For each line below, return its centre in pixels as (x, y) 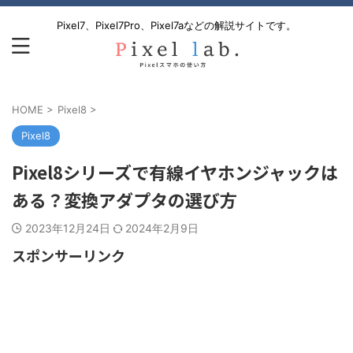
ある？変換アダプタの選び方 (124, 199)
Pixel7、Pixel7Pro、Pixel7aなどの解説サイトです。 (176, 25)
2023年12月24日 (69, 228)
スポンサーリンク (69, 255)
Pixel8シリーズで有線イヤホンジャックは (175, 172)
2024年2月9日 (162, 228)
